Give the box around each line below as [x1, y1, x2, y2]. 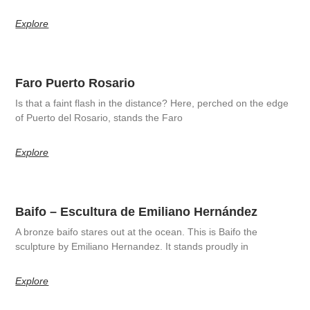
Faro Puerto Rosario [15, 75, 136, 90]
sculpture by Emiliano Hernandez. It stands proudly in [15, 240, 249, 252]
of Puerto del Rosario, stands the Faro [15, 111, 183, 123]
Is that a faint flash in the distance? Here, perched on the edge [15, 97, 289, 109]
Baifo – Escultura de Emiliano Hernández [15, 204, 258, 219]
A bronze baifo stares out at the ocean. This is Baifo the [15, 226, 258, 237]
